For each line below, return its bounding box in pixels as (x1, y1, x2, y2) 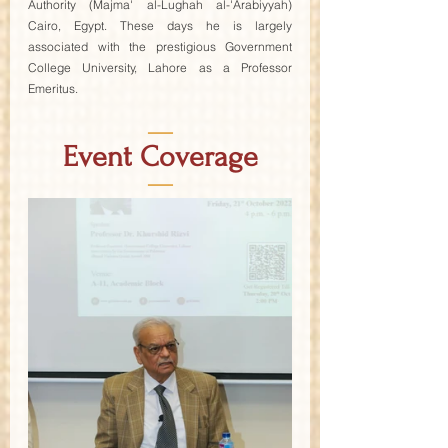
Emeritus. (28, 81, 78, 97)
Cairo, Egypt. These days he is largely (28, 18, 292, 34)
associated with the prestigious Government (28, 39, 292, 55)
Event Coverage (62, 140, 258, 174)
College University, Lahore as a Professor (28, 60, 292, 76)
